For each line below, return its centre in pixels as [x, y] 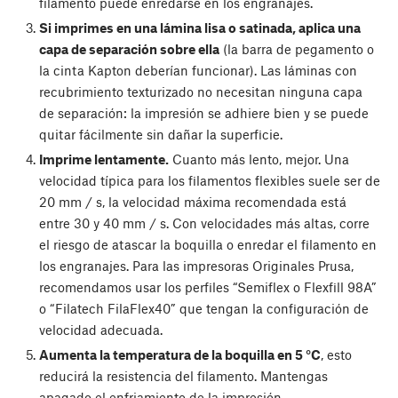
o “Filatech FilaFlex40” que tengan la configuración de [203, 309]
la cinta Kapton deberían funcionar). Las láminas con [198, 70]
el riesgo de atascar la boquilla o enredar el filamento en [207, 245]
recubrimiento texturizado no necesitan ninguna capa [200, 91]
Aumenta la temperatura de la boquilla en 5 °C [179, 355]
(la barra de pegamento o [296, 48]
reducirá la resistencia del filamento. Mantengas [183, 376]
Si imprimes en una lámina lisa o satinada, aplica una [199, 27]
